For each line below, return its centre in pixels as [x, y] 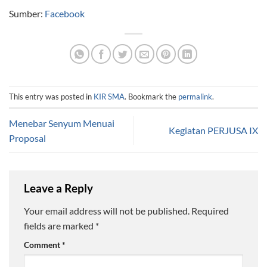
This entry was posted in [51, 97]
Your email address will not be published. [107, 210]
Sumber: [27, 13]
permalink [195, 97]
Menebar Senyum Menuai [62, 123]
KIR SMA [109, 97]
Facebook [65, 13]
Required [210, 210]
